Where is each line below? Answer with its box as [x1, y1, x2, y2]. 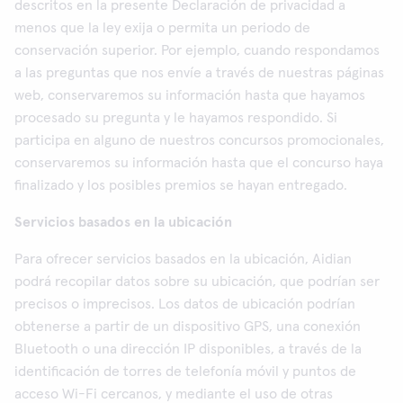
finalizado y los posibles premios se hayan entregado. [14, 178, 347, 193]
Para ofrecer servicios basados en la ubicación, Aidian [14, 252, 352, 266]
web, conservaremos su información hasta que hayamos [14, 88, 365, 103]
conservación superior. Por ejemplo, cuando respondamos [14, 43, 380, 58]
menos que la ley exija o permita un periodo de [14, 21, 310, 35]
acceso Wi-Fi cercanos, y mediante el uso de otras [14, 387, 333, 401]
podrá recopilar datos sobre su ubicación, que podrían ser [14, 274, 380, 289]
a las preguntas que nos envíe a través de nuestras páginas [14, 66, 384, 80]
